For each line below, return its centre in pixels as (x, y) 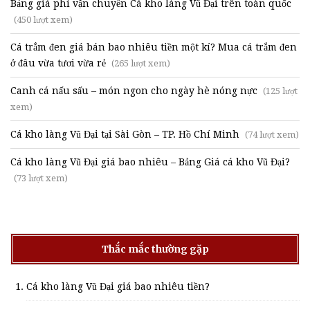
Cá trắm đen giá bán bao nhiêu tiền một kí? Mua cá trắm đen (154, 47)
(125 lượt (279, 91)
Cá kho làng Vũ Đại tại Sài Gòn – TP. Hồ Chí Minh (125, 134)
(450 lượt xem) (43, 19)
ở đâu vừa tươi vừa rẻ (58, 63)
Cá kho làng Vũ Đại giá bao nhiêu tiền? (118, 286)
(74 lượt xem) (271, 134)
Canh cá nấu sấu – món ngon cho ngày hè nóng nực (134, 90)
